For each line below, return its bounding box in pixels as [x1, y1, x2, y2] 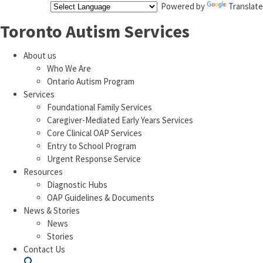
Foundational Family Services [47, 102, 152, 113]
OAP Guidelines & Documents [47, 192, 154, 204]
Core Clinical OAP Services [47, 127, 142, 139]
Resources [23, 166, 63, 178]
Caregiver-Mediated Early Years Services [47, 114, 193, 126]
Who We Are [47, 63, 91, 75]
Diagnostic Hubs [47, 179, 107, 191]
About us [23, 50, 56, 62]
